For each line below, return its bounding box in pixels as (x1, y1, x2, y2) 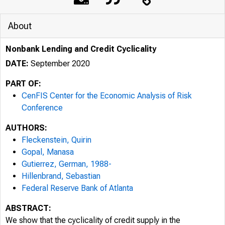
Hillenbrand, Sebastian (22, 171, 100, 181)
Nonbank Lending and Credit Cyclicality (6, 44, 156, 54)
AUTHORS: (6, 123, 47, 133)
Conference (22, 103, 63, 113)
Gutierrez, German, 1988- (22, 159, 111, 169)
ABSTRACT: (6, 203, 51, 213)
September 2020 (29, 59, 90, 68)
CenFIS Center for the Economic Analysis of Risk (22, 91, 192, 100)
